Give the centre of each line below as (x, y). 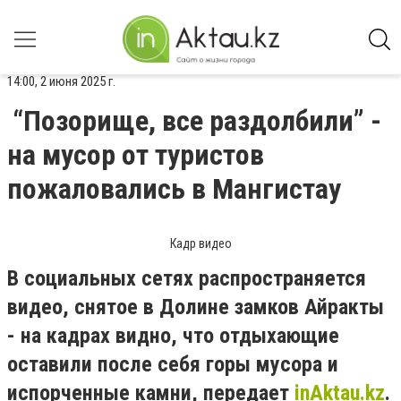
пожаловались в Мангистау (174, 189)
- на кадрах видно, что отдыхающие (173, 336)
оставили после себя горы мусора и (173, 364)
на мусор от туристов (136, 155)
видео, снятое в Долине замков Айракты (196, 307)
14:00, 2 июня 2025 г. (61, 81)
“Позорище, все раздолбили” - (197, 121)
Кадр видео (200, 243)
